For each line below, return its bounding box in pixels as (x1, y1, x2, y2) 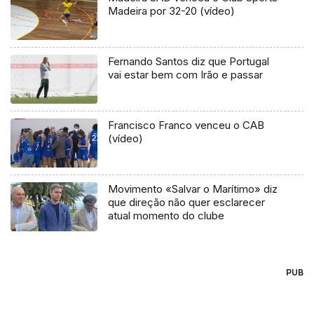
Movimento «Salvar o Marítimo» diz (108, 182, 278, 196)
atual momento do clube (108, 209, 225, 223)
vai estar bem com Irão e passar (108, 68, 264, 82)
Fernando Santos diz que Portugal (108, 55, 270, 69)
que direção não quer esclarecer (108, 196, 266, 210)
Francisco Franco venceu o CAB (108, 118, 265, 132)
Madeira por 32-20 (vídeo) (108, 4, 236, 18)
